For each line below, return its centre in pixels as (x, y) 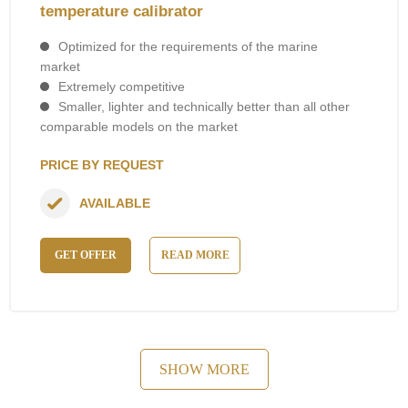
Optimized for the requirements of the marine (188, 46)
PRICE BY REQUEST (102, 164)
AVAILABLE (115, 204)
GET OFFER (86, 255)
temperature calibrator (122, 11)
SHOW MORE (204, 369)
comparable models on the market (139, 126)
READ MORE (195, 255)
